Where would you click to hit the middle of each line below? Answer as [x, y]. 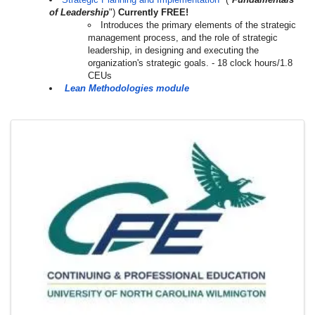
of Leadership [79, 12]
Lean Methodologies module [127, 88]
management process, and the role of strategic [183, 38]
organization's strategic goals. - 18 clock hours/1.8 [190, 63]
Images [51, 132]
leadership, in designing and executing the [173, 50]
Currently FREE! [153, 12]
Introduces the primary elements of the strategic [198, 25]
